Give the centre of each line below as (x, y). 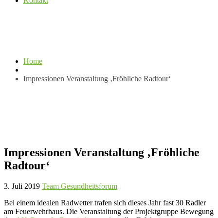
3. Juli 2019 (22, 186)
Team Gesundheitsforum (80, 186)
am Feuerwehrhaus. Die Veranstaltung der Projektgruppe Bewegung (109, 211)
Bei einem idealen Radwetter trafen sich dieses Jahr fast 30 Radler (105, 202)
